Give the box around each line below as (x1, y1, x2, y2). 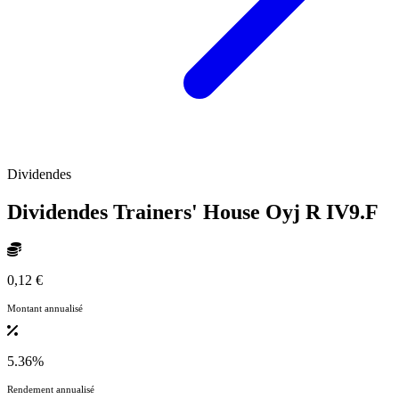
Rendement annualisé (7, 383, 94, 395)
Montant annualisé (7, 302, 83, 313)
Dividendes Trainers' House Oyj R (7, 200, 326, 224)
